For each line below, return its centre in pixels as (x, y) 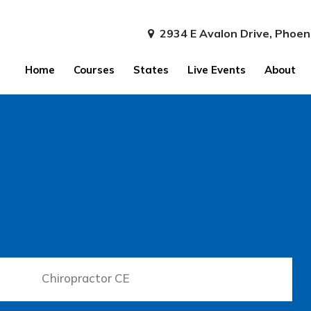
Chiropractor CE (86, 278)
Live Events (216, 70)
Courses (94, 70)
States (151, 70)
